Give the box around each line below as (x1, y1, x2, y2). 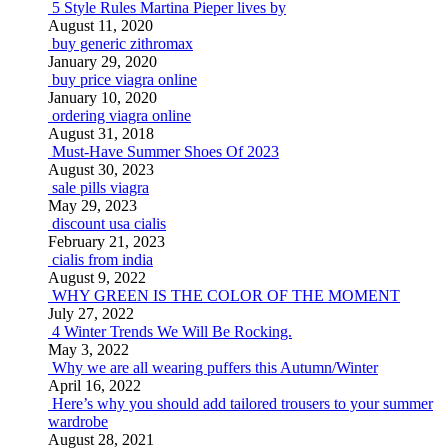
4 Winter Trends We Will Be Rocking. (52, 323, 292, 340)
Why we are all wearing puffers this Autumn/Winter (52, 359, 378, 376)
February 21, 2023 (48, 233, 165, 250)
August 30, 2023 (48, 161, 154, 178)
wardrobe (48, 413, 108, 430)
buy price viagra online (52, 71, 197, 88)
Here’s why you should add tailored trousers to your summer (52, 395, 433, 412)
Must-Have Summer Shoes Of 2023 (52, 143, 279, 160)
